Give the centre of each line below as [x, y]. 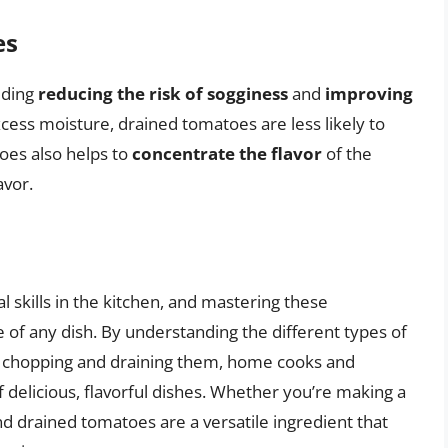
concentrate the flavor [227, 154]
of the [347, 154]
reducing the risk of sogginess [163, 94]
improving [369, 94]
